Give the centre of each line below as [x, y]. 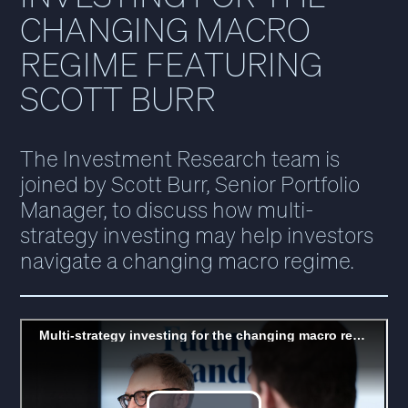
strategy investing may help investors [197, 235]
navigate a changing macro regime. [188, 260]
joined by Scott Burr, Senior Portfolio [190, 184]
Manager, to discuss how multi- [168, 209]
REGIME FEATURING [172, 64]
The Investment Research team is [180, 158]
